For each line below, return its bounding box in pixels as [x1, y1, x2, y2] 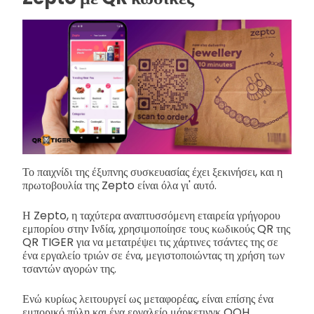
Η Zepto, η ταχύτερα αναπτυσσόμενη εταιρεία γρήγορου [22, 207, 280, 224]
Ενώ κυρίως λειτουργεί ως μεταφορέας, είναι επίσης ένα [22, 290, 273, 307]
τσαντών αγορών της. [22, 260, 116, 277]
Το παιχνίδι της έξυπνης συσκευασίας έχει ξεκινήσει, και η [22, 163, 282, 180]
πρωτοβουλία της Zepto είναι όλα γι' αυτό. [22, 177, 217, 193]
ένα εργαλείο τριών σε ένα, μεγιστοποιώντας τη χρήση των [22, 247, 285, 264]
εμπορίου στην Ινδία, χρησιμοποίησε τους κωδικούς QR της [22, 220, 290, 237]
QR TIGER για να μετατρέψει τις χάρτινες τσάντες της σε [22, 233, 278, 250]
